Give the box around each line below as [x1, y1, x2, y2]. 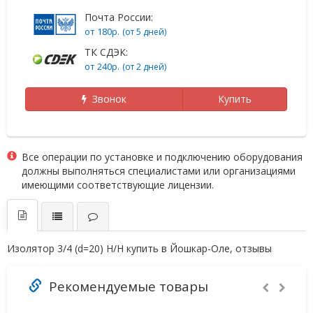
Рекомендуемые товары [42, 277, 208, 296]
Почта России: [85, 10, 153, 24]
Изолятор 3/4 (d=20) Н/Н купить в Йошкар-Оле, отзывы [7, 241, 272, 255]
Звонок [86, 92, 126, 105]
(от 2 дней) [122, 60, 166, 73]
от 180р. [85, 24, 119, 38]
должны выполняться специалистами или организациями [22, 163, 296, 177]
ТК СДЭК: [85, 45, 128, 59]
